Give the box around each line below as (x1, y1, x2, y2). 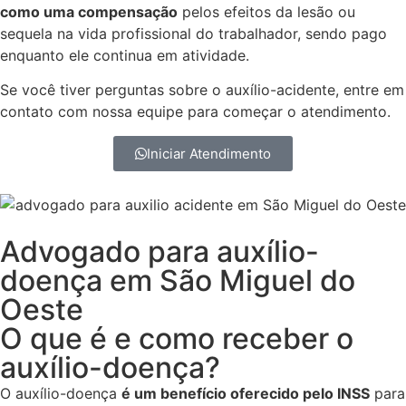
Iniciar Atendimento (147, 144, 271, 162)
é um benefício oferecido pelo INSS (121, 384, 370, 403)
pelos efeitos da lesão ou (178, 3, 355, 22)
